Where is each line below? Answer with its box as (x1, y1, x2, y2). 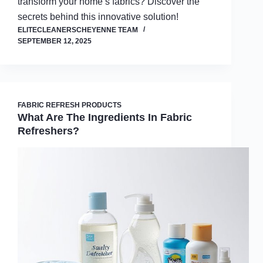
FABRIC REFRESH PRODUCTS (18, 101, 122, 110)
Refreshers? (18, 125, 79, 137)
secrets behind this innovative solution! (18, 12, 178, 22)
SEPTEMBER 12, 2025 (18, 37, 92, 46)
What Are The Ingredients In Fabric (18, 112, 192, 124)
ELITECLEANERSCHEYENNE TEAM (18, 26, 138, 35)
